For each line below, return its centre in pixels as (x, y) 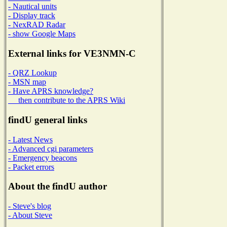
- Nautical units (32, 6)
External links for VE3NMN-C (72, 53)
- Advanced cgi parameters (51, 148)
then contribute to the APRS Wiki (67, 100)
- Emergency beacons (43, 158)
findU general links (48, 120)
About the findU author (58, 186)
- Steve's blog (30, 206)
